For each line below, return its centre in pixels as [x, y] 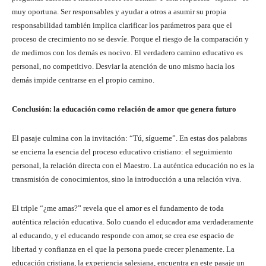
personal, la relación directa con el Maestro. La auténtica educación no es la [133, 165]
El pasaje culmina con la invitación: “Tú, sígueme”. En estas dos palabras [129, 138]
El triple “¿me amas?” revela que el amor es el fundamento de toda [118, 208]
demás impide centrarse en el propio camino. [83, 80]
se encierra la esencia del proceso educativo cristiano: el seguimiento [122, 151]
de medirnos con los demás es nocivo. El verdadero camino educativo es [127, 52]
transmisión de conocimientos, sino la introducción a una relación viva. [126, 179]
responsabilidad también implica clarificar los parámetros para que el [122, 25]
